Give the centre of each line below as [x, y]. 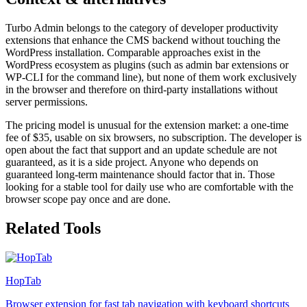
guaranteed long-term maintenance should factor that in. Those [140, 174]
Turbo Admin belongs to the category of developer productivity [142, 27]
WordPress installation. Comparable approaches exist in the [133, 52]
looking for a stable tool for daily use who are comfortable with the [149, 186]
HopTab [23, 280]
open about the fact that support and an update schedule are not [141, 149]
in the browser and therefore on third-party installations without [142, 89]
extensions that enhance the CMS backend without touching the [143, 40]
